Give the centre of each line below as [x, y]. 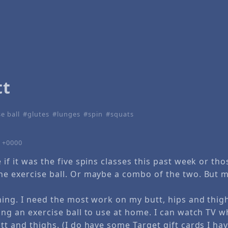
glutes [38, 114]
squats [122, 114]
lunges [69, 114]
